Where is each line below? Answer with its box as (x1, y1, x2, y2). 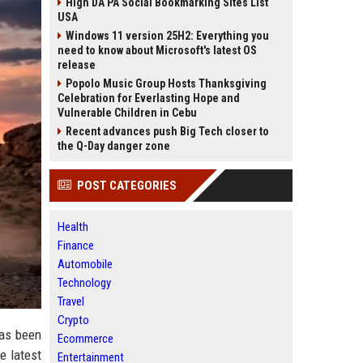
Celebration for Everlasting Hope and (58, 92, 240, 105)
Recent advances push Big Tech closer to (66, 125, 269, 138)
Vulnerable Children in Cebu (58, 106, 197, 119)
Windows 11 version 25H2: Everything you (66, 29, 269, 42)
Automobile (58, 257, 113, 271)
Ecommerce (58, 331, 113, 346)
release (58, 58, 96, 71)
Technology (58, 275, 111, 290)
